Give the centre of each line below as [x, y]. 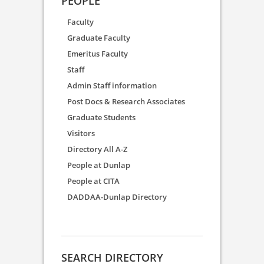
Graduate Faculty [99, 37]
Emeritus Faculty [98, 53]
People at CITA [93, 181]
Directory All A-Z [97, 149]
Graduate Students [101, 117]
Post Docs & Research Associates [126, 101]
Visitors [81, 133]
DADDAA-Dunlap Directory [117, 197]
